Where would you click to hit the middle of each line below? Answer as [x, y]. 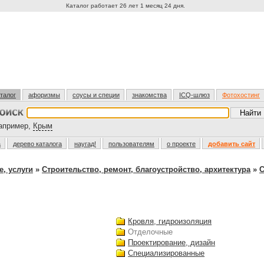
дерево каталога [37, 144]
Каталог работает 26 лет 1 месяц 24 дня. [126, 6]
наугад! [85, 144]
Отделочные [151, 232]
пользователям [131, 144]
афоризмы [44, 95]
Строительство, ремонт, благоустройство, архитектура [146, 169]
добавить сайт [232, 144]
